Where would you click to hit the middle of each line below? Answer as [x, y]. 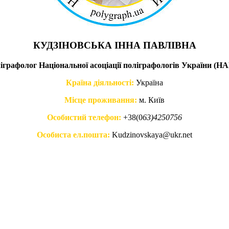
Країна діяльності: [100, 82]
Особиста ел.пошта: [74, 134]
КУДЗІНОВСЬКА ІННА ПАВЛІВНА [114, 45]
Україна [150, 82]
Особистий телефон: [84, 117]
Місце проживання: [101, 100]
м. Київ [151, 100]
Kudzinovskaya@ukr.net [152, 134]
